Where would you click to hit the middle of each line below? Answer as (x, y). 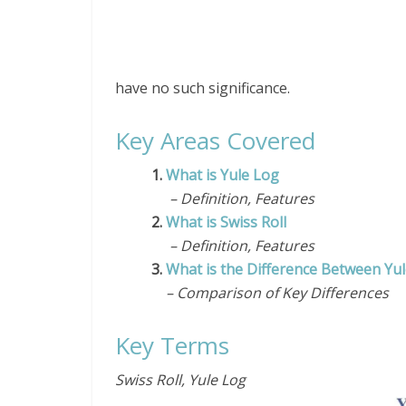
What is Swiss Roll (226, 222)
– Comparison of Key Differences (270, 293)
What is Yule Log (224, 175)
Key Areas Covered (215, 140)
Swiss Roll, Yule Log (180, 380)
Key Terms (172, 345)
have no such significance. (203, 88)
